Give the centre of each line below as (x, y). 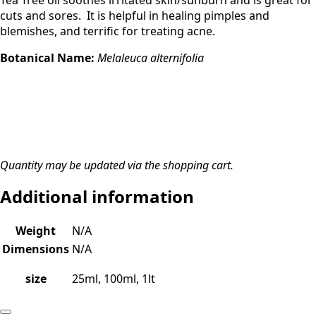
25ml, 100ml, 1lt (114, 278)
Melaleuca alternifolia (151, 58)
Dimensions (36, 249)
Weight (36, 230)
